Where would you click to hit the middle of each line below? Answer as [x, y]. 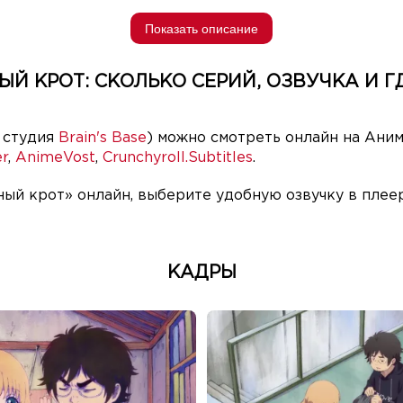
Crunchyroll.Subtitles [178, 158]
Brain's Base [103, 138]
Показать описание [201, 28]
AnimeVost [55, 158]
